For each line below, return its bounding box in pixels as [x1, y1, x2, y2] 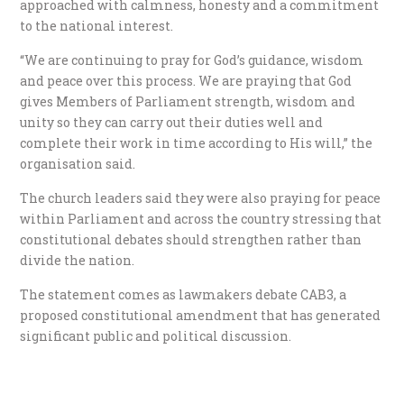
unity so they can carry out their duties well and [20, 113, 324, 131]
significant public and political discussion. [20, 326, 292, 344]
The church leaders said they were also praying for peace [20, 188, 381, 207]
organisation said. [20, 154, 136, 172]
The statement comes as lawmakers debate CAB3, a [20, 285, 347, 303]
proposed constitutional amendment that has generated [20, 306, 381, 324]
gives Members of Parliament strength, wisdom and [20, 92, 356, 110]
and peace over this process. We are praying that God [20, 71, 353, 89]
